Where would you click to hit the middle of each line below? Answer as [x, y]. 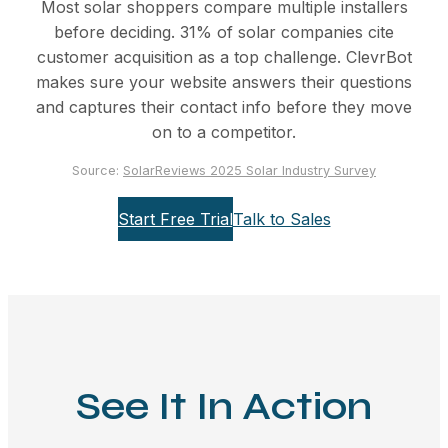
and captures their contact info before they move [224, 107]
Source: [97, 171]
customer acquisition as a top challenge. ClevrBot [224, 57]
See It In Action [224, 406]
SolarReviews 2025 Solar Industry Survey [249, 171]
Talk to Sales [281, 218]
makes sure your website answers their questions [224, 82]
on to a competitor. [224, 132]
